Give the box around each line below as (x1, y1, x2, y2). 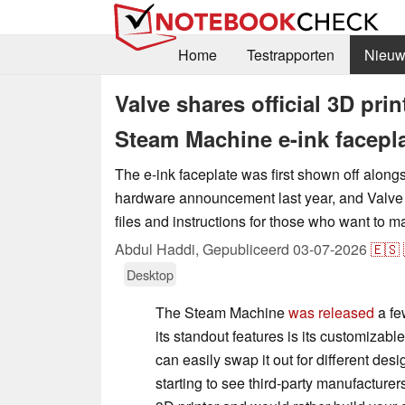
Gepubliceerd (202, 238, 293, 259)
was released (288, 301, 374, 323)
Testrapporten (246, 44, 334, 66)
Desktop (127, 264, 174, 284)
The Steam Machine (155, 301, 288, 323)
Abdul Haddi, (115, 238, 202, 259)
